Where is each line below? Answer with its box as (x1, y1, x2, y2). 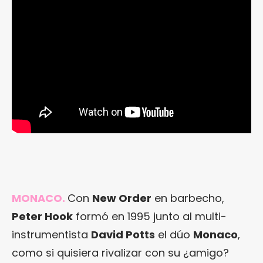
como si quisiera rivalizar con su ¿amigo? (12, 245, 229, 260)
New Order (92, 191, 151, 205)
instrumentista (12, 227, 91, 242)
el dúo (155, 227, 193, 242)
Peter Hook (12, 209, 73, 224)
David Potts (91, 227, 155, 242)
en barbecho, (151, 191, 224, 205)
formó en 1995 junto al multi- (73, 209, 227, 224)
